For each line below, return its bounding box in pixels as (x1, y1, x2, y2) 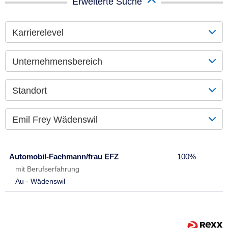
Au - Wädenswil (15, 177, 65, 185)
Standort (12, 85, 47, 96)
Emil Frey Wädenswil (12, 114, 98, 125)
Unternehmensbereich (12, 56, 102, 67)
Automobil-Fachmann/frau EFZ (9, 152, 119, 161)
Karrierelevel (12, 27, 64, 38)
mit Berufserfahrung (15, 164, 79, 173)
